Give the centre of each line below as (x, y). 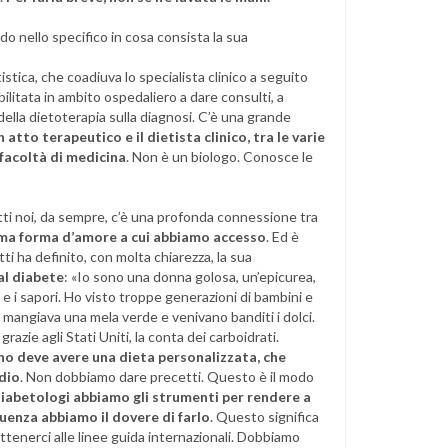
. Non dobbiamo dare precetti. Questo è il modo (167, 376)
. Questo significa (264, 416)
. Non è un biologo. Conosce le (219, 156)
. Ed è (282, 236)
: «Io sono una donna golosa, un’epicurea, (190, 276)
